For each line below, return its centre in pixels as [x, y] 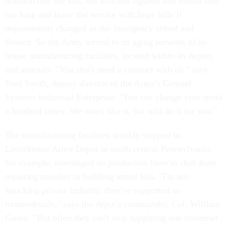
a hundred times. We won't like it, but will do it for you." [111, 111]
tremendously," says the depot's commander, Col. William [112, 204]
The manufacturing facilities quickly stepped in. [94, 135]
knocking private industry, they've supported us [93, 190]
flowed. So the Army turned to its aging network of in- [107, 42]
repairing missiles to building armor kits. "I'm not [97, 176]
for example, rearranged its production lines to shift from [111, 163]
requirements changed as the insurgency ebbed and [99, 28]
